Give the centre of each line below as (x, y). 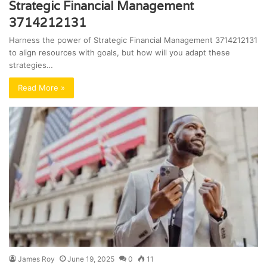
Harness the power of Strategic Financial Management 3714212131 (133, 40)
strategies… (31, 65)
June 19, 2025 (91, 259)
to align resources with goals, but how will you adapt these (119, 52)
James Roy (36, 259)
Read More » (41, 87)
